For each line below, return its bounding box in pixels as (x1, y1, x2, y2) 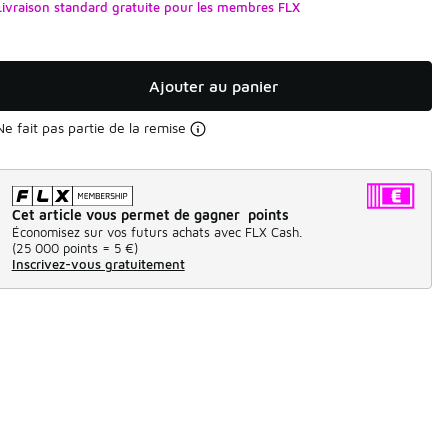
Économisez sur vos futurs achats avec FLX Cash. (11, 224, 302, 241)
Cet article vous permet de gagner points (11, 206, 289, 224)
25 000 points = (15, 240, 110, 257)
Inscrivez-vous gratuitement (11, 256, 185, 273)
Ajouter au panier (148, 76, 278, 95)
